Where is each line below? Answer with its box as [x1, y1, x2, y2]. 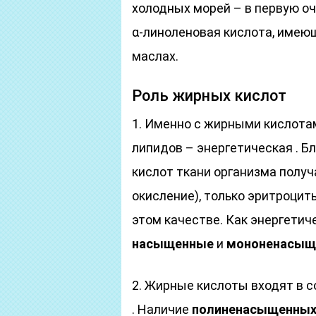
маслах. [132, 49, 178, 63]
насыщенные [132, 236, 214, 251]
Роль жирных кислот [132, 87, 286, 104]
